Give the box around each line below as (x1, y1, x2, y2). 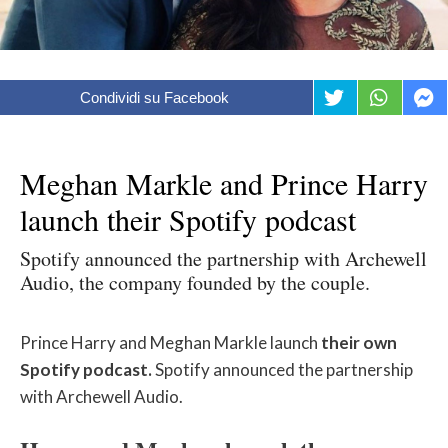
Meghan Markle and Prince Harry (20, 163, 428, 204)
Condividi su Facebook (80, 89, 230, 107)
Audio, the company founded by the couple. (20, 269, 370, 297)
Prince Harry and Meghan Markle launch (20, 332, 321, 354)
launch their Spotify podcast (20, 199, 356, 240)
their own (321, 332, 397, 354)
